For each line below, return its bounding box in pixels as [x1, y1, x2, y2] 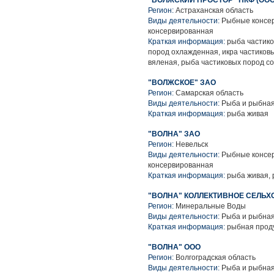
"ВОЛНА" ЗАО [148, 130, 200, 138]
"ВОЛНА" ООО [148, 243, 201, 251]
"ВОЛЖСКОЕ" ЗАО [148, 78, 216, 87]
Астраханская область [176, 6, 253, 15]
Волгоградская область [176, 253, 256, 262]
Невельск [176, 140, 208, 149]
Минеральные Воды [176, 202, 246, 210]
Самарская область [176, 89, 243, 97]
